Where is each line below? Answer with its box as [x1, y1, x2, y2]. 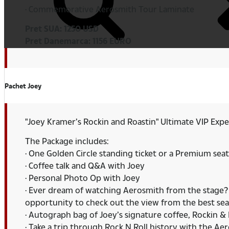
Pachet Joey [5, 81, 41, 91]
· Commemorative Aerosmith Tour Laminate [25, 4, 194, 15]
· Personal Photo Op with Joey [25, 172, 140, 184]
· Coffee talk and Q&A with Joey [25, 160, 145, 171]
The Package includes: [25, 135, 108, 147]
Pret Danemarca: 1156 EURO [25, 35, 131, 47]
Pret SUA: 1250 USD [25, 23, 99, 34]
